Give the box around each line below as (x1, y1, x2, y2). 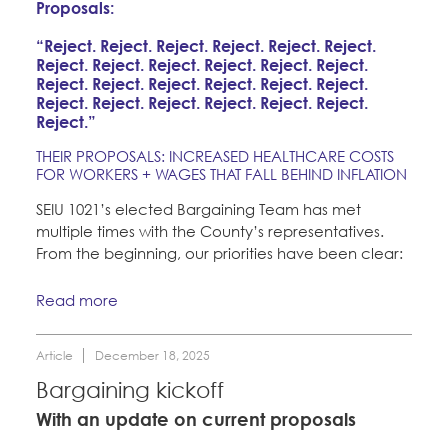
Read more (36, 291, 118, 310)
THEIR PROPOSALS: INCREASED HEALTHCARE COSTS (36, 146, 394, 165)
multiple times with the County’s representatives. (36, 221, 384, 240)
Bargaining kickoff (36, 377, 224, 404)
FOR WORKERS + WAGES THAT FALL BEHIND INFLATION (36, 164, 407, 183)
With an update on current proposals (36, 407, 356, 430)
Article (36, 348, 73, 364)
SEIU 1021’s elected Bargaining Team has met (36, 199, 361, 218)
